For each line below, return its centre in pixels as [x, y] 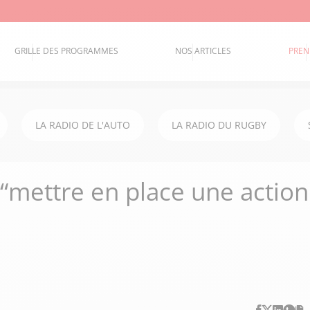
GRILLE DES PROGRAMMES [67, 51]
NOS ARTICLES [203, 51]
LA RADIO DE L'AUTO [83, 125]
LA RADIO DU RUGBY [219, 125]
